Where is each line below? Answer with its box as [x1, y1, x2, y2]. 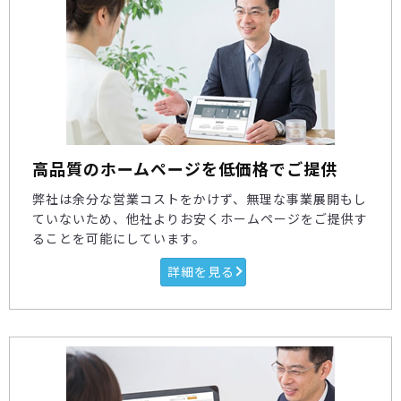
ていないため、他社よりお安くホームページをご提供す [32, 210, 368, 226]
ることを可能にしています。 [32, 230, 206, 246]
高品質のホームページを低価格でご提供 [32, 158, 337, 179]
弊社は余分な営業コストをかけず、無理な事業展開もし [32, 191, 367, 207]
